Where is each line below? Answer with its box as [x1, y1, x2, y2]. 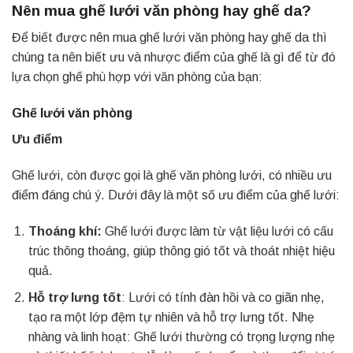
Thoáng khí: [28, 224, 102, 238]
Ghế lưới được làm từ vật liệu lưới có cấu [101, 224, 333, 238]
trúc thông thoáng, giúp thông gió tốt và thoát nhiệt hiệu [28, 243, 335, 258]
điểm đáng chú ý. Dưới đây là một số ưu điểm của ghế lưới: [12, 188, 340, 202]
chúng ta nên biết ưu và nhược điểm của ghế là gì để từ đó [12, 50, 336, 65]
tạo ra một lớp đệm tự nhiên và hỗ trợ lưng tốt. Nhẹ [28, 310, 314, 325]
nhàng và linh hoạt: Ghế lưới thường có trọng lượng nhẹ [28, 330, 335, 344]
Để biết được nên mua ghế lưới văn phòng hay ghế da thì [12, 31, 327, 45]
